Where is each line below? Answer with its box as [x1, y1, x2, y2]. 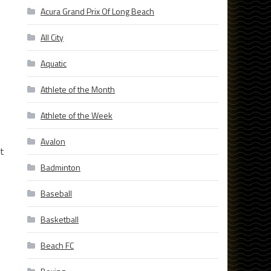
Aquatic [41, 57, 67, 70]
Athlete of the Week [41, 109, 113, 122]
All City [41, 31, 64, 44]
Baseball [41, 187, 73, 200]
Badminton [41, 161, 81, 174]
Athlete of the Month [41, 83, 116, 96]
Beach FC [41, 239, 74, 252]
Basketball [41, 213, 79, 226]
